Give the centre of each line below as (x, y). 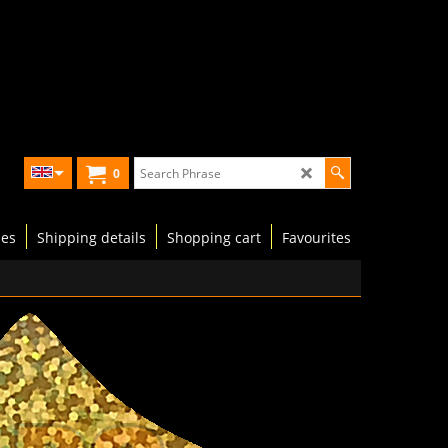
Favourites (316, 236)
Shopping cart (214, 236)
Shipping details (91, 236)
